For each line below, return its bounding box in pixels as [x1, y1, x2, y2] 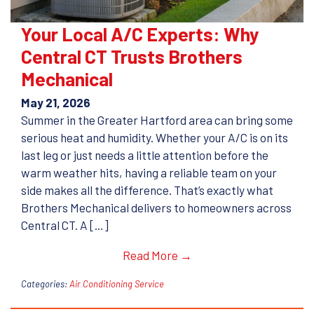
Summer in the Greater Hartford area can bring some [21, 113, 293, 128]
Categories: [21, 278, 67, 289]
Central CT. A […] [21, 218, 109, 233]
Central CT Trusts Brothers [21, 44, 243, 67]
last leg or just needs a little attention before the [21, 148, 268, 163]
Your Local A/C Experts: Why [21, 22, 259, 45]
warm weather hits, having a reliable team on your [21, 165, 277, 180]
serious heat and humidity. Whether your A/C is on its [21, 130, 288, 145]
